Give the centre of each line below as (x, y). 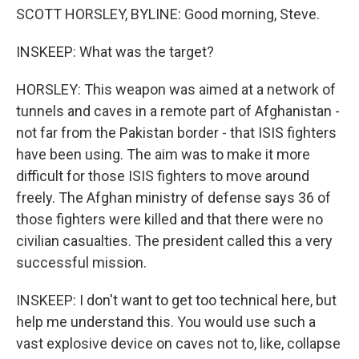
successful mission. (81, 262)
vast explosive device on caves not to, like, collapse (178, 343)
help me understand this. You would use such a (166, 322)
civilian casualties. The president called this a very (174, 241)
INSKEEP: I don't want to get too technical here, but (176, 300)
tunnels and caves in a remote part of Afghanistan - (178, 111)
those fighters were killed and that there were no (169, 219)
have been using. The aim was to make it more (163, 154)
